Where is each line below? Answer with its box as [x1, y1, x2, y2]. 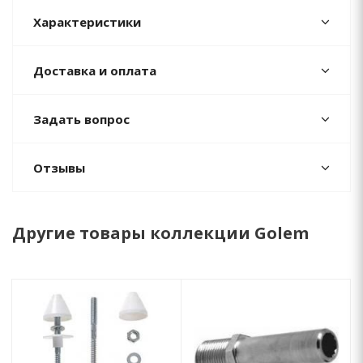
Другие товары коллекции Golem [12, 222, 309, 244]
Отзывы [33, 160, 85, 176]
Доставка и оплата [33, 62, 156, 79]
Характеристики [33, 14, 141, 30]
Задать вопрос [33, 111, 130, 127]
